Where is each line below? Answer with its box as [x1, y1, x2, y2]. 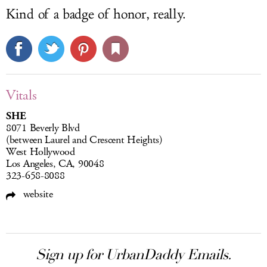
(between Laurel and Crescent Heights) [6, 133, 163, 147]
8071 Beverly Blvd [6, 121, 80, 135]
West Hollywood [6, 145, 75, 159]
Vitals [6, 86, 37, 105]
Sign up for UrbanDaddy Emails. [36, 246, 231, 263]
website [20, 187, 53, 201]
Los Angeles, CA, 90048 [6, 157, 104, 171]
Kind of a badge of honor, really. [6, 6, 187, 23]
